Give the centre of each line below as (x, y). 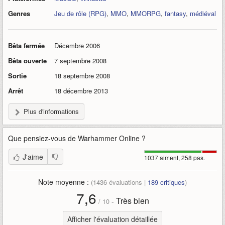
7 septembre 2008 (80, 61)
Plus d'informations (51, 111)
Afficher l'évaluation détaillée (113, 219)
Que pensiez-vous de (43, 138)
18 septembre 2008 (82, 76)
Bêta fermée (26, 45)
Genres (19, 13)
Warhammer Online (109, 138)
